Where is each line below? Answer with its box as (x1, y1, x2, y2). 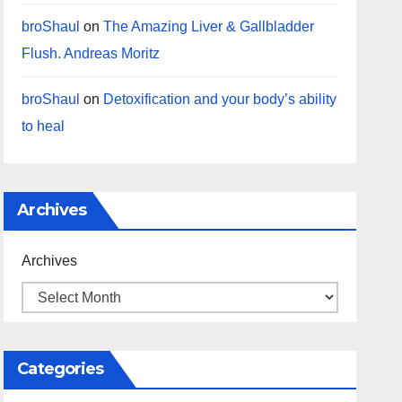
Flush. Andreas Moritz (22, 46, 161, 61)
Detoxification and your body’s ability (103, 92, 337, 107)
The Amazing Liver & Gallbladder (103, 19, 315, 34)
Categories (17, 359, 104, 379)
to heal (22, 118, 66, 134)
